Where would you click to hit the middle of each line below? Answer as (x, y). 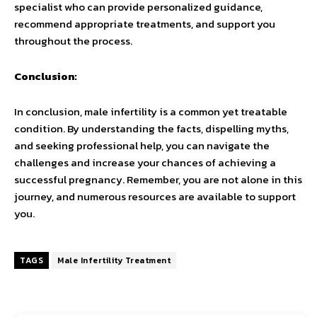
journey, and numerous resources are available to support (155, 196)
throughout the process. (73, 41)
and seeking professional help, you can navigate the (142, 145)
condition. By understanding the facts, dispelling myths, (151, 128)
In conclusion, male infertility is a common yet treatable (151, 111)
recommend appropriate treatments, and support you (145, 24)
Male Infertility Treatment (114, 260)
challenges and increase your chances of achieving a (145, 162)
